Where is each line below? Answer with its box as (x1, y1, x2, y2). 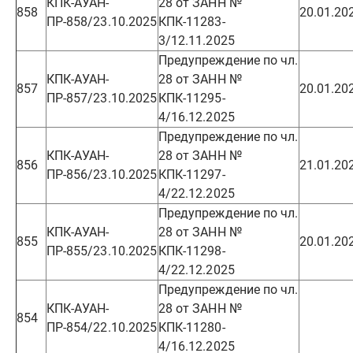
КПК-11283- (158, 14, 225, 29)
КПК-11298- (158, 243, 225, 258)
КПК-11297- (158, 167, 225, 182)
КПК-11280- (158, 320, 225, 335)
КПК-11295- (158, 91, 225, 106)
